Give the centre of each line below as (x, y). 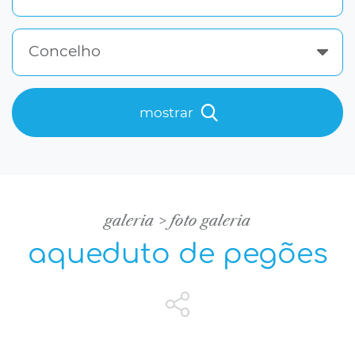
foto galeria (210, 221)
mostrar (168, 113)
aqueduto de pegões (177, 254)
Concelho (65, 52)
